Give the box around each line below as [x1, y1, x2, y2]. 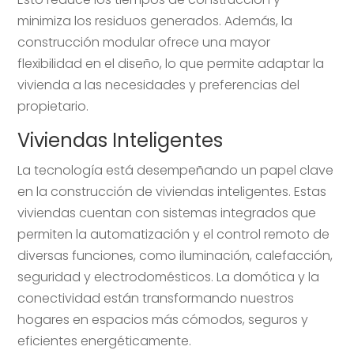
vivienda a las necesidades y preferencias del [17, 75, 300, 94]
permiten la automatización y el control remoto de [17, 224, 330, 243]
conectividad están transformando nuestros [17, 288, 295, 307]
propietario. [17, 96, 89, 115]
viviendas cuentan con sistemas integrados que [17, 203, 317, 222]
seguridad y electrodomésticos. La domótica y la [17, 267, 320, 286]
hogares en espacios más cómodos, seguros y [17, 310, 309, 329]
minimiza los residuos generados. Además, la [17, 11, 293, 30]
